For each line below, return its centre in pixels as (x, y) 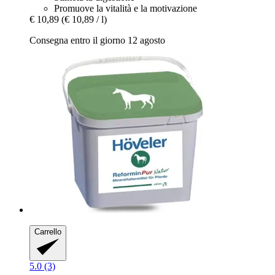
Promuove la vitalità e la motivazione (126, 9)
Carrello (48, 232)
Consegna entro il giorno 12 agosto (97, 41)
